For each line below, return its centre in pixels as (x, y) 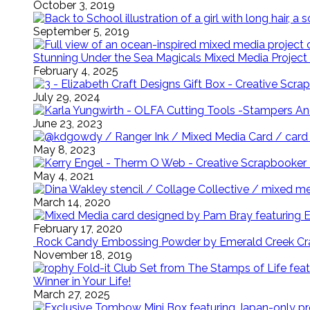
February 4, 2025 (76, 71)
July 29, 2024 (67, 97)
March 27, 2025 (72, 294)
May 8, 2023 (64, 150)
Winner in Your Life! (82, 281)
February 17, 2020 (78, 229)
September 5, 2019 (81, 31)
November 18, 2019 (83, 255)
